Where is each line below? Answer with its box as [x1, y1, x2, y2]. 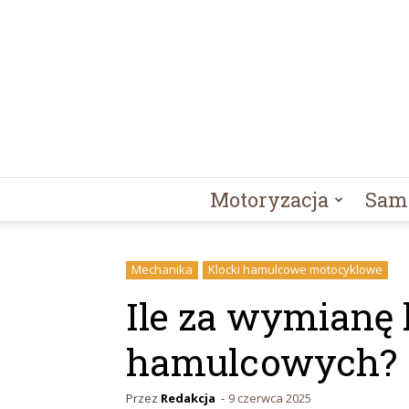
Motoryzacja [209, 185, 329, 213]
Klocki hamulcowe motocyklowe [208, 260, 383, 278]
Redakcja [161, 389, 215, 406]
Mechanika [131, 260, 193, 278]
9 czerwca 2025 [228, 389, 311, 406]
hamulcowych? [126, 336, 397, 386]
